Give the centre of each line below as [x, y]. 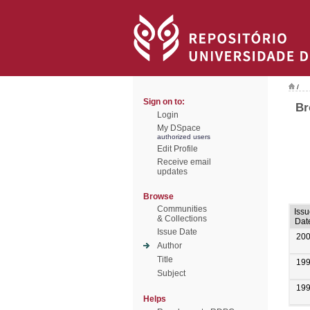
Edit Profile [177, 149]
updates [172, 172]
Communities [182, 209]
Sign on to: [164, 102]
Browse [158, 197]
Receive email [184, 162]
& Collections [182, 219]
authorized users [184, 137]
